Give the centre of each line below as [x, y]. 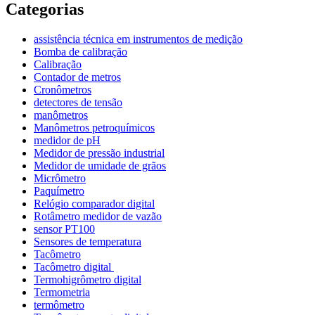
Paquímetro [59, 191]
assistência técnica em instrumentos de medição [138, 39]
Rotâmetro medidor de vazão [98, 217]
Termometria [62, 292]
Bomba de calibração [81, 52]
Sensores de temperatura [88, 242]
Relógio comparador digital [94, 204]
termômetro [59, 305]
